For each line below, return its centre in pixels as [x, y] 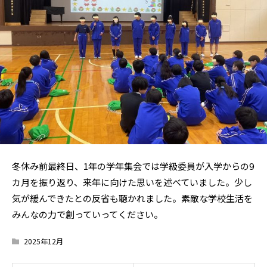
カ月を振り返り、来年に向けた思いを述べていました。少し [132, 182]
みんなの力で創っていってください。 [87, 214]
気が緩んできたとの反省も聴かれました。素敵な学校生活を [132, 198]
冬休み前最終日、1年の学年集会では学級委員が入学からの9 [133, 166]
